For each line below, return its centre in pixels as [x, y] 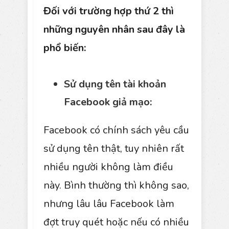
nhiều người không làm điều [108, 167]
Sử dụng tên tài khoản [115, 84]
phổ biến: [65, 48]
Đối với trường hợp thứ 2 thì [109, 11]
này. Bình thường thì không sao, [116, 185]
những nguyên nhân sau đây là [114, 29]
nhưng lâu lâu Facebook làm [109, 203]
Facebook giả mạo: [108, 102]
